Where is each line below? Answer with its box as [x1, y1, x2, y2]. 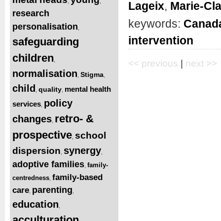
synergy [64, 145, 101, 156]
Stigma [80, 70, 104, 78]
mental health [65, 84, 111, 93]
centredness [12, 174, 49, 182]
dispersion [12, 145, 61, 156]
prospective [12, 128, 72, 141]
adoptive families [12, 159, 84, 169]
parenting [32, 184, 73, 195]
